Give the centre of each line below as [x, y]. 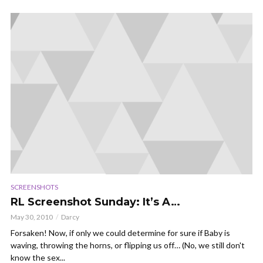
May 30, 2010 [32, 217]
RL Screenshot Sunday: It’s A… [95, 202]
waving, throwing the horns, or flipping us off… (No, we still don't [128, 245]
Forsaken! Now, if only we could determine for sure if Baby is [120, 233]
